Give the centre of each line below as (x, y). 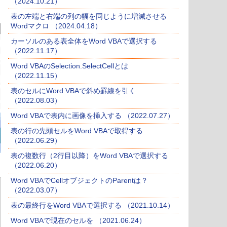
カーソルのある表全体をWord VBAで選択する (84, 41)
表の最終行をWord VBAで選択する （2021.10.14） (92, 205)
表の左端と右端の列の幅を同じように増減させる (89, 16)
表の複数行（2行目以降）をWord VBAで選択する (89, 156)
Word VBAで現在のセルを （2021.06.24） (78, 221)
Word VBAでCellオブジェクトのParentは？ (79, 181)
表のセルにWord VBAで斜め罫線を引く (73, 91)
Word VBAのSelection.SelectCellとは (69, 66)
